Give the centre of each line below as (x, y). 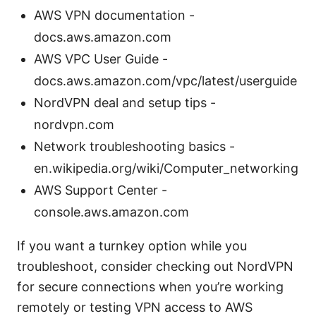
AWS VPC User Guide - (101, 59)
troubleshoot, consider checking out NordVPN (155, 267)
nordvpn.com (74, 125)
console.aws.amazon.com (111, 212)
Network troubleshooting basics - (134, 147)
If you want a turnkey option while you (132, 246)
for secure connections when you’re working (150, 287)
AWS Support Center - (101, 190)
